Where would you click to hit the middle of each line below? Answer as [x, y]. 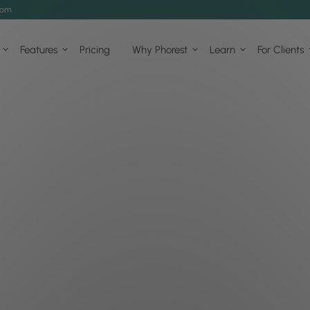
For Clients [281, 49]
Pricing [95, 49]
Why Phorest [160, 49]
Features [39, 49]
